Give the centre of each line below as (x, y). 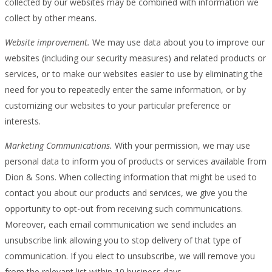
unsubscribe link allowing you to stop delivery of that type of (123, 240)
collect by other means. (51, 18)
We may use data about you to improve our (177, 42)
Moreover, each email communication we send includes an (121, 224)
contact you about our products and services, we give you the (126, 192)
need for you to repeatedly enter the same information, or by (125, 89)
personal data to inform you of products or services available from (136, 161)
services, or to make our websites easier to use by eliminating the (134, 73)
